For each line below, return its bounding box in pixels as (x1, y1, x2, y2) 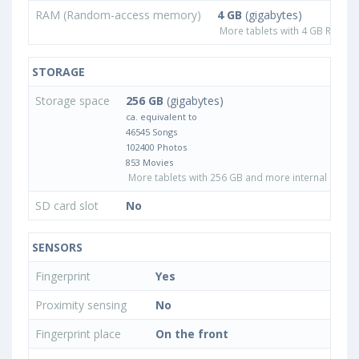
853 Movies (126, 156, 173, 168)
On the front (155, 326, 228, 341)
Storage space (35, 93, 113, 108)
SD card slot (35, 198, 102, 213)
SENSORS (29, 240, 83, 255)
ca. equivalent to (126, 111, 197, 123)
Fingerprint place (35, 326, 124, 341)
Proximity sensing (35, 297, 130, 313)
